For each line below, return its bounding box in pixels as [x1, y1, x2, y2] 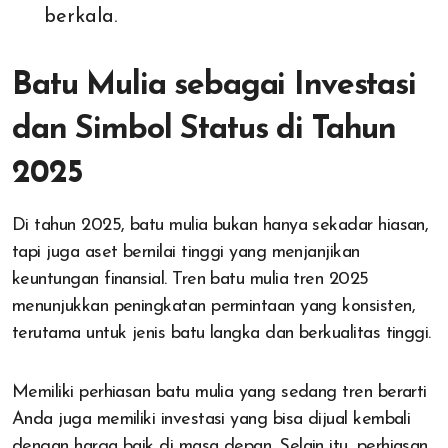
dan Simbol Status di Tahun [12, 114, 397, 147]
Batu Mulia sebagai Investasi [12, 70, 416, 103]
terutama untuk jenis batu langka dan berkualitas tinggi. [12, 324, 431, 344]
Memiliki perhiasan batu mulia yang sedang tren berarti [12, 383, 427, 403]
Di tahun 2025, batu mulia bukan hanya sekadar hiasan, [12, 216, 429, 236]
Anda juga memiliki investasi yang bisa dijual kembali [12, 410, 411, 430]
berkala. [44, 7, 117, 28]
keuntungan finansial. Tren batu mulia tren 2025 [12, 270, 369, 290]
